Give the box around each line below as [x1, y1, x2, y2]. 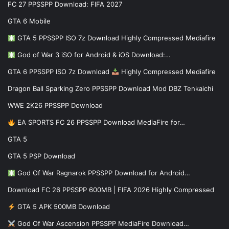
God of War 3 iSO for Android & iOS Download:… [15, 51, 171, 59]
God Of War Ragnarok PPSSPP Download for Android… [15, 169, 190, 177]
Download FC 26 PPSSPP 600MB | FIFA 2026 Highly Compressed [8, 186, 214, 194]
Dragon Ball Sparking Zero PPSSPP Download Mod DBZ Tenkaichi [8, 84, 213, 93]
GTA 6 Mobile [8, 17, 51, 26]
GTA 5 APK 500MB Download [15, 202, 110, 211]
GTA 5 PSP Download [8, 152, 75, 161]
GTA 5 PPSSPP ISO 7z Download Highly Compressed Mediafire [15, 34, 216, 42]
